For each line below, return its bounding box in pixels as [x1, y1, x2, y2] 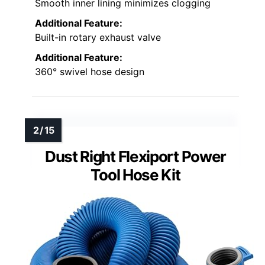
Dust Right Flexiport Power [44, 147, 227, 166]
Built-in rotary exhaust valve [35, 31, 161, 44]
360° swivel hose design [35, 66, 144, 78]
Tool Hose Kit [91, 166, 180, 185]
